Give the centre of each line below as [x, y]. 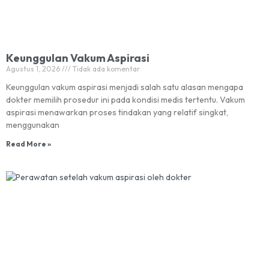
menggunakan [33, 125]
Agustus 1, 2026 [34, 69]
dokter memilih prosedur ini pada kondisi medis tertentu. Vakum [125, 100]
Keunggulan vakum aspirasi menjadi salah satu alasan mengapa [125, 87]
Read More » [29, 144]
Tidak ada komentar [105, 69]
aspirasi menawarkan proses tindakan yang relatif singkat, [117, 112]
